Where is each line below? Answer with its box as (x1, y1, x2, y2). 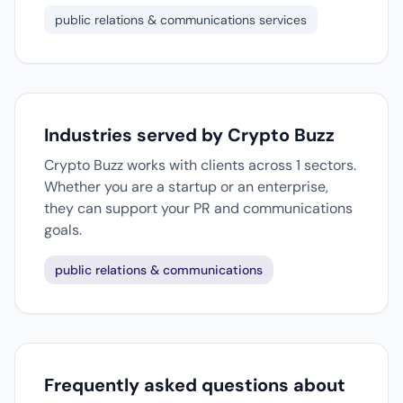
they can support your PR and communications (44, 199, 353, 218)
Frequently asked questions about (44, 373, 345, 397)
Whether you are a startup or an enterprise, (44, 177, 328, 196)
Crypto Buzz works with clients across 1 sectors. (44, 156, 356, 175)
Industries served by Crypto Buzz (44, 123, 335, 147)
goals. (44, 220, 82, 239)
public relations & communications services (55, 12, 307, 28)
